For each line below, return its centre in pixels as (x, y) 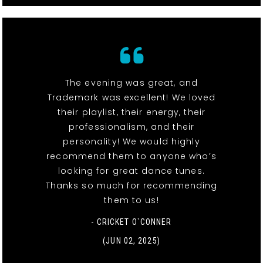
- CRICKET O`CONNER (131, 222)
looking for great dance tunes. (131, 171)
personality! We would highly (131, 141)
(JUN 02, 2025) (131, 240)
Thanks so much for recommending (131, 185)
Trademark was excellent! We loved (131, 97)
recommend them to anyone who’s (131, 156)
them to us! (131, 200)
